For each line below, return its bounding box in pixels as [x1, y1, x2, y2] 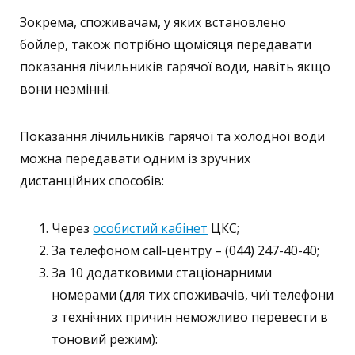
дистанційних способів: [20, 172, 165, 189]
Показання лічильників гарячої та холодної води [20, 128, 326, 145]
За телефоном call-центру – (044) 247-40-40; [52, 242, 320, 259]
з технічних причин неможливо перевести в [52, 308, 329, 326]
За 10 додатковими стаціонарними [52, 264, 273, 281]
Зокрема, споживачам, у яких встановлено [20, 13, 287, 31]
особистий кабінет [93, 219, 208, 237]
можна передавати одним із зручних [20, 150, 251, 167]
